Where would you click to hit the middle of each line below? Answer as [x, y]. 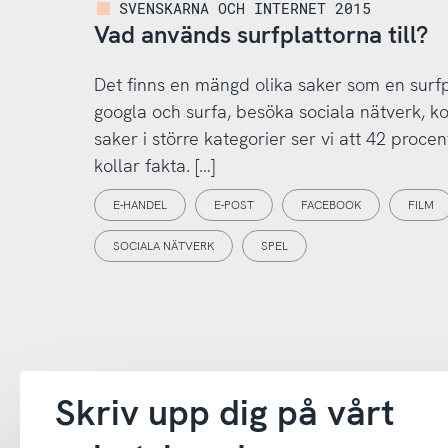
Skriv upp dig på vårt [224, 413]
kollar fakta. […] [154, 165]
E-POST [233, 205]
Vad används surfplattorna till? [260, 35]
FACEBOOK [330, 205]
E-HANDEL [139, 205]
